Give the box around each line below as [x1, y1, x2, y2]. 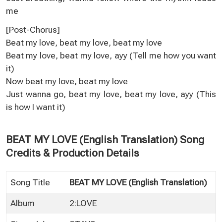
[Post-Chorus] [6, 24, 60, 35]
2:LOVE [69, 198, 97, 208]
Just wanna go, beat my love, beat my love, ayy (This [6, 89, 216, 99]
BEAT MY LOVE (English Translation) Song [6, 133, 204, 146]
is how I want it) [6, 102, 65, 112]
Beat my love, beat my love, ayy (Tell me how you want [6, 50, 216, 60]
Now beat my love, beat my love [6, 76, 128, 86]
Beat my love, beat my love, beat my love [6, 37, 162, 48]
